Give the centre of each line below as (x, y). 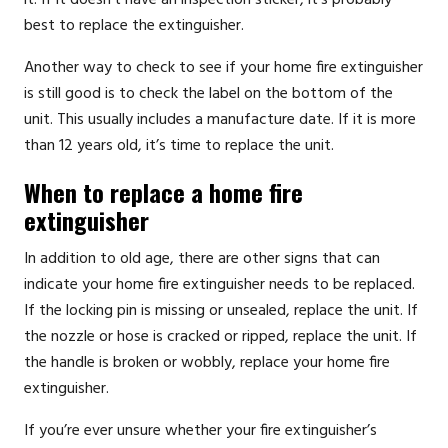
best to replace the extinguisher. (134, 25)
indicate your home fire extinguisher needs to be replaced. (219, 284)
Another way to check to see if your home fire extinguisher (223, 67)
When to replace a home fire (163, 191)
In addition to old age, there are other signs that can (202, 258)
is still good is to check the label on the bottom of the (208, 93)
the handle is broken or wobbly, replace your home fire (207, 362)
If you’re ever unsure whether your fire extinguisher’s (200, 430)
